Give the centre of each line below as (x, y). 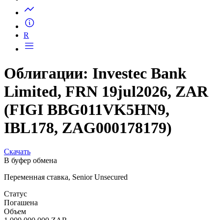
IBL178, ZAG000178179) (88, 161)
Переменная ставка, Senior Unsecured (66, 211)
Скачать (17, 185)
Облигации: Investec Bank (95, 107)
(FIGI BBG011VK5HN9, (87, 143)
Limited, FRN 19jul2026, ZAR (106, 125)
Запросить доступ (73, 11)
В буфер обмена (30, 194)
